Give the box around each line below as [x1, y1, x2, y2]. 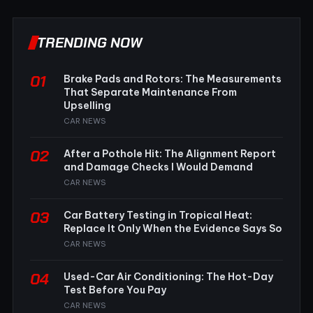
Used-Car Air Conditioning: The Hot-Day [64, 270, 273, 284]
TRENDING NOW [37, 34, 143, 52]
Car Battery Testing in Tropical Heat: [64, 209, 252, 222]
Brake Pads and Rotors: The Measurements [64, 73, 282, 86]
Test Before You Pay [64, 284, 166, 297]
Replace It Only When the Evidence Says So [64, 222, 282, 235]
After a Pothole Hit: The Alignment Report [64, 147, 276, 161]
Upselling [64, 99, 111, 112]
